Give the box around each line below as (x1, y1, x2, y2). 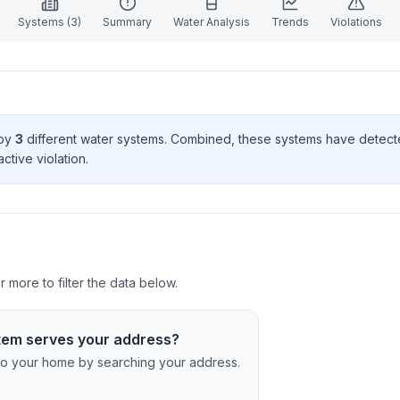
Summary (103, 15, 152, 29)
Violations (330, 15, 382, 29)
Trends (271, 15, 309, 29)
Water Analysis (173, 15, 250, 29)
